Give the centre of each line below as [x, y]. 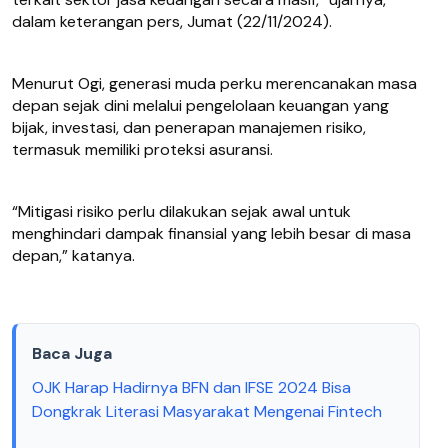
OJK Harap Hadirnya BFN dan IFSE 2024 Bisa [191, 388]
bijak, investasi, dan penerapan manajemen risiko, [189, 128]
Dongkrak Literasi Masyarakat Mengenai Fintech [207, 412]
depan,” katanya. [75, 256]
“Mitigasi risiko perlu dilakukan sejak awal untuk [181, 212]
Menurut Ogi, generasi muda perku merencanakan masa [214, 84]
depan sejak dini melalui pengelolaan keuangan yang [200, 106]
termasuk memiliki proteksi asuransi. [142, 150]
